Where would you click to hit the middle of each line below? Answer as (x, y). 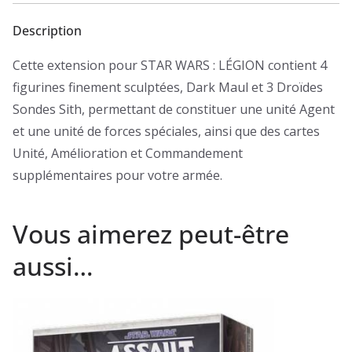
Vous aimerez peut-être (151, 233)
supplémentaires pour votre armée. (117, 175)
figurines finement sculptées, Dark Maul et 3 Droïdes (168, 87)
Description (47, 30)
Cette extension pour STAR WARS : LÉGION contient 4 (170, 65)
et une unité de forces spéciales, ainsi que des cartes (166, 131)
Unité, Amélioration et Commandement (128, 153)
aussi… (53, 266)
